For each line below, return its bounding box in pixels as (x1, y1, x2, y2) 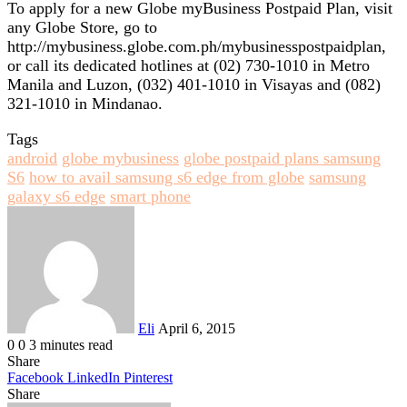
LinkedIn (67, 369, 120, 385)
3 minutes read (29, 336, 113, 352)
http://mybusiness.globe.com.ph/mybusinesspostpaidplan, (7, 36, 386, 55)
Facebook (7, 369, 64, 385)
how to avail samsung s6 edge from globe (29, 167, 304, 186)
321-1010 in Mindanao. (7, 94, 163, 113)
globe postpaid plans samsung (184, 148, 381, 167)
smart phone (110, 186, 191, 205)
